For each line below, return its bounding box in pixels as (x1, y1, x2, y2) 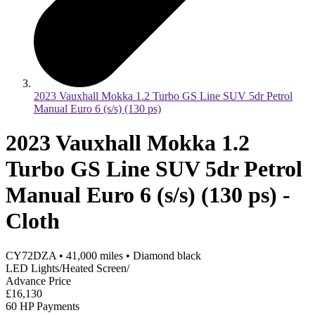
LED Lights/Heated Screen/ (6, 262, 129, 274)
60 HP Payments (6, 300, 79, 312)
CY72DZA (6, 249, 56, 262)
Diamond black (133, 249, 201, 262)
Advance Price (6, 274, 71, 287)
